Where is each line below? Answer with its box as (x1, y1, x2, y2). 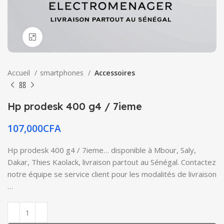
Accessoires (93, 68, 135, 77)
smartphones (40, 68, 85, 77)
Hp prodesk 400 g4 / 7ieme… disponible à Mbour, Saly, (7, 145, 196, 155)
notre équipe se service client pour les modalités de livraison (7, 169, 216, 179)
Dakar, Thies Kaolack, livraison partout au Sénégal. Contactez (7, 157, 216, 167)
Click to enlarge (42, 32, 92, 41)
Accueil (7, 68, 32, 77)
